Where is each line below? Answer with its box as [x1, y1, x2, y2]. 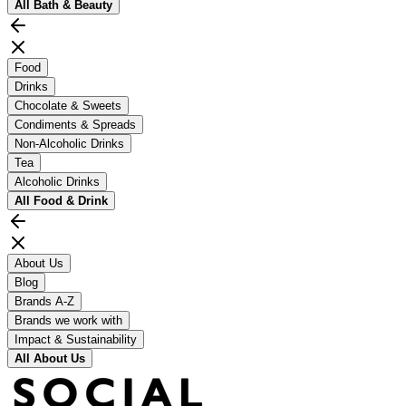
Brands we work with [14, 313, 122, 327]
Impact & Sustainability [14, 332, 137, 346]
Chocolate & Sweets [14, 98, 121, 112]
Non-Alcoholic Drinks [14, 136, 124, 150]
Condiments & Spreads [14, 117, 136, 131]
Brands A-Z [14, 294, 74, 308]
